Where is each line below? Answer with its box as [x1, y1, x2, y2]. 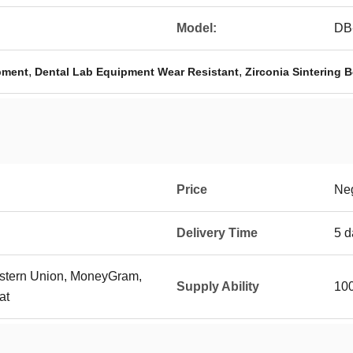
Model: [176, 21, 217, 35]
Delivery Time [176, 226, 258, 240]
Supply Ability [176, 280, 259, 293]
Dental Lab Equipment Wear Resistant [35, 65, 239, 78]
